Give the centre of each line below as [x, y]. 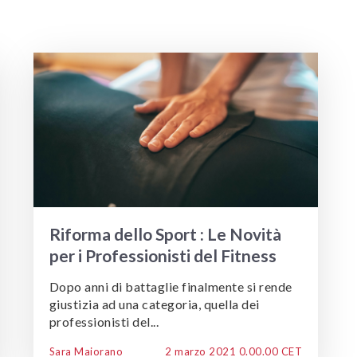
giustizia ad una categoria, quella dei [154, 304]
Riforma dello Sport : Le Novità [165, 234]
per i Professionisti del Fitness [163, 256]
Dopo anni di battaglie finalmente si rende [171, 287]
